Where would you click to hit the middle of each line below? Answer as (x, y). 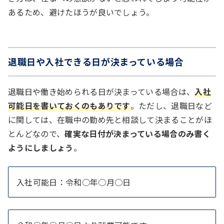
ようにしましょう (41, 147)
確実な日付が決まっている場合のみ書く (138, 133)
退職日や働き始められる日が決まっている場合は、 (101, 91)
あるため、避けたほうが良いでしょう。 (81, 12)
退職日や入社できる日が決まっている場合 (96, 61)
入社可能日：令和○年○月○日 (74, 182)
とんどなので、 (36, 133)
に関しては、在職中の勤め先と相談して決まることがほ (110, 119)
